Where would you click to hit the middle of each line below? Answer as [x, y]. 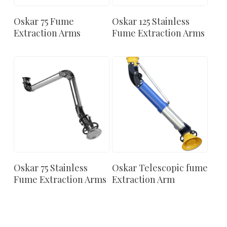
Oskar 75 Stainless [50, 167]
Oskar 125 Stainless [151, 22]
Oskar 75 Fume [44, 22]
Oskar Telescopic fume [160, 167]
